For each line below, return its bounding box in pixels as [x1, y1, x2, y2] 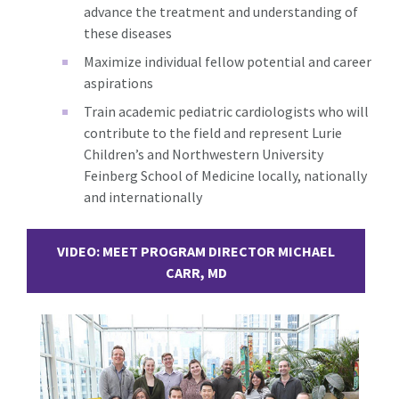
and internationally [84, 187, 202, 206]
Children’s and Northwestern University [84, 144, 323, 163]
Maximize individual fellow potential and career [84, 52, 371, 70]
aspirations [84, 73, 153, 92]
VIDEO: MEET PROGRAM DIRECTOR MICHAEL [57, 241, 335, 260]
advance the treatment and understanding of [84, 2, 358, 20]
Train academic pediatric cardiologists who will [84, 102, 369, 120]
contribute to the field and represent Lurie [84, 123, 342, 142]
